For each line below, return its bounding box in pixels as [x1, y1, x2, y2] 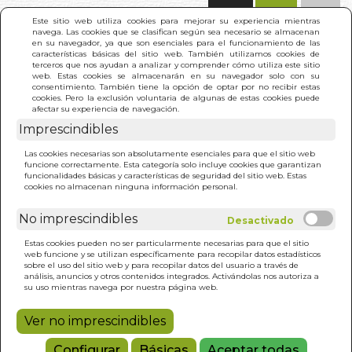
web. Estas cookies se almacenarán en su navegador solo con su [32, 70, 320, 81]
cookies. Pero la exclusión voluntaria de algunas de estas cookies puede [32, 92, 320, 103]
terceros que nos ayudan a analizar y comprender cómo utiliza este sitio [32, 59, 320, 70]
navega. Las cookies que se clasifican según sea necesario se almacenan [32, 26, 320, 37]
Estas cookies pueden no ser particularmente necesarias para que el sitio [24, 237, 309, 248]
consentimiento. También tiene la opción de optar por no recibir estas [32, 81, 320, 92]
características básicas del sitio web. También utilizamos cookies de [32, 48, 320, 59]
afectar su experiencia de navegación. [32, 103, 179, 114]
